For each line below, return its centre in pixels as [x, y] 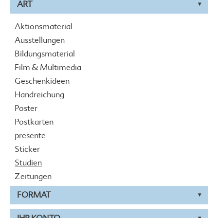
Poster [26, 108]
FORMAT [34, 195]
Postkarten [34, 122]
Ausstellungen [40, 40]
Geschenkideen [42, 81]
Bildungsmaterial [45, 54]
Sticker [27, 149]
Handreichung [39, 95]
